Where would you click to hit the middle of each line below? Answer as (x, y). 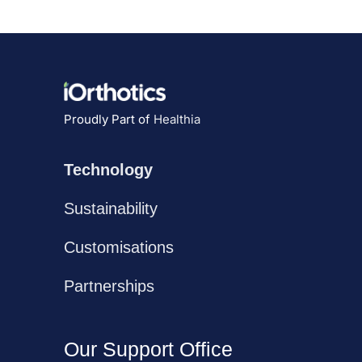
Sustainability (111, 208)
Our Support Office (148, 349)
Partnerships (109, 286)
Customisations (119, 247)
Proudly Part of (109, 119)
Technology (108, 169)
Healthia (177, 119)
